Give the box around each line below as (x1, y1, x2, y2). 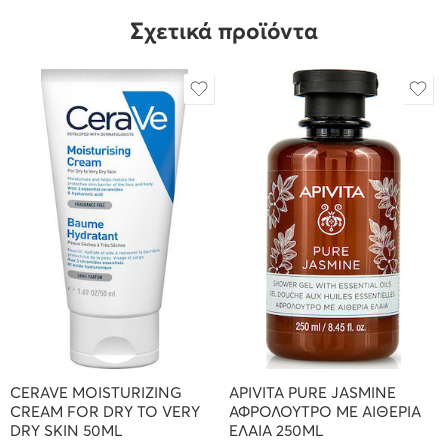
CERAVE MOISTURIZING (10, 385, 182, 401)
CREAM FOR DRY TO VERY (10, 404, 200, 420)
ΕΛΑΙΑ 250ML (229, 423, 324, 439)
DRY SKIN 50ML (10, 423, 123, 439)
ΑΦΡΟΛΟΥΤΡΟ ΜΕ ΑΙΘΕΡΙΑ (229, 404, 421, 420)
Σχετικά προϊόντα (130, 20, 318, 44)
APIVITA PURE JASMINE (229, 385, 396, 401)
